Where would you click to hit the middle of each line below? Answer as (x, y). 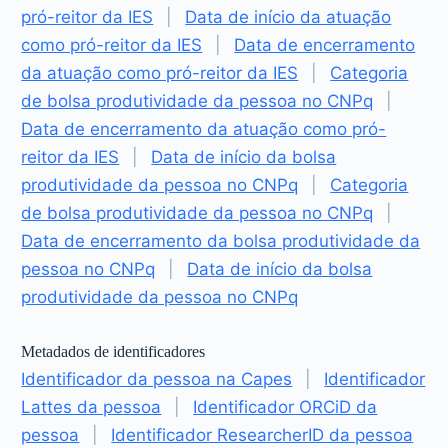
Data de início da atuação (288, 16)
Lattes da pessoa (91, 406)
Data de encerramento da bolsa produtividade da (221, 240)
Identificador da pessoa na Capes (157, 378)
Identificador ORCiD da (285, 406)
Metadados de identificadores (113, 351)
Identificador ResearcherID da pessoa (262, 434)
